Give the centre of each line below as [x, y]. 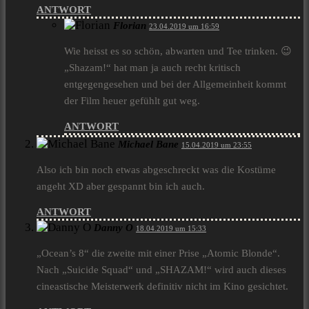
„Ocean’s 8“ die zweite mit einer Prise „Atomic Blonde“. [158, 253]
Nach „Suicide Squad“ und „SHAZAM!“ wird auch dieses [161, 270]
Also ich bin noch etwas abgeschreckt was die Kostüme [156, 170]
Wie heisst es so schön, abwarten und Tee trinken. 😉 [178, 51]
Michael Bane [148, 144]
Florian [130, 26]
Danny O [113, 228]
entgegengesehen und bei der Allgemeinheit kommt [175, 84]
